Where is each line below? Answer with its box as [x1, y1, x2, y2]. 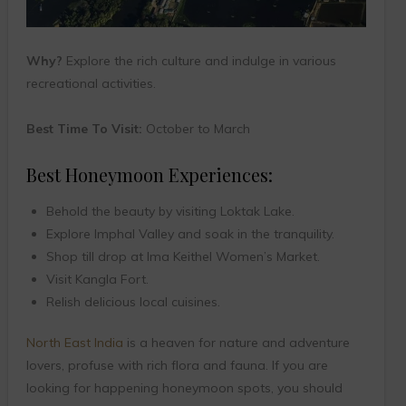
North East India [25, 333, 123, 351]
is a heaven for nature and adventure [122, 333, 350, 351]
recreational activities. [25, 74, 156, 92]
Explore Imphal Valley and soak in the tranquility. [45, 225, 334, 242]
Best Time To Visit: [25, 120, 142, 137]
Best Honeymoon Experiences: [25, 161, 273, 187]
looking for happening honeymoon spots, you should [25, 379, 343, 396]
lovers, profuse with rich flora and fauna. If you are [25, 356, 328, 373]
